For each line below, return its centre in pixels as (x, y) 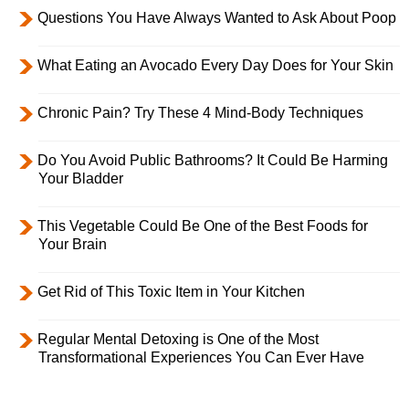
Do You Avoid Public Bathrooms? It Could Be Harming (213, 160)
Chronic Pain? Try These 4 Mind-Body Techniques (200, 112)
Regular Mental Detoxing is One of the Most (178, 339)
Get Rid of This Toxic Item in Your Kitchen (171, 291)
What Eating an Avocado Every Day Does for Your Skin (215, 65)
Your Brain (73, 244)
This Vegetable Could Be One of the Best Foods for (203, 225)
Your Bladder (81, 178)
